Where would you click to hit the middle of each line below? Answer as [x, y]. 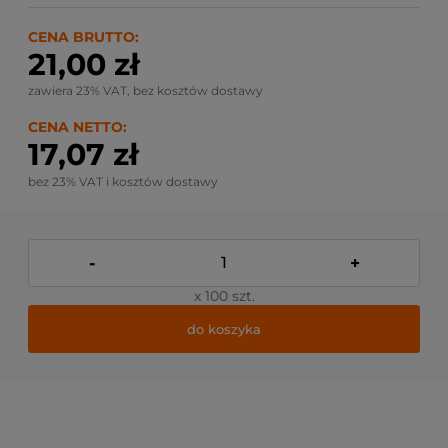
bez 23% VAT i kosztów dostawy [123, 181]
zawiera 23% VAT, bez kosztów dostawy [145, 90]
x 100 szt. [224, 296]
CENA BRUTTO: [83, 37]
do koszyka [224, 328]
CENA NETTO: [77, 127]
